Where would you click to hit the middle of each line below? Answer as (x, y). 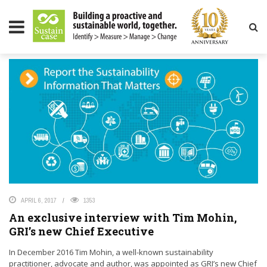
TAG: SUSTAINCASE (55, 32)
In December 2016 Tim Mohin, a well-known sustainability (111, 252)
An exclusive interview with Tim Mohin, (123, 218)
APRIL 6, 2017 (39, 200)
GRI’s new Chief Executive (81, 231)
